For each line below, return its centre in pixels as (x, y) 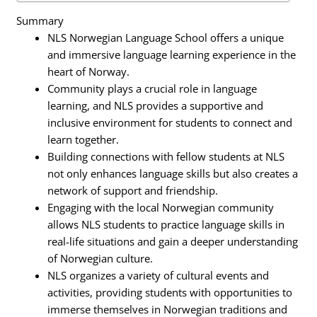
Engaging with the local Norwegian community (161, 208)
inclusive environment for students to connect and (170, 123)
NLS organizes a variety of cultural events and (158, 276)
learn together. (83, 140)
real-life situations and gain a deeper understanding (173, 242)
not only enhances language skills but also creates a (173, 174)
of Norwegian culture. (100, 259)
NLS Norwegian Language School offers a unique (166, 38)
